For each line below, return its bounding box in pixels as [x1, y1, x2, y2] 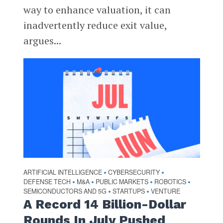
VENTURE [150, 186, 180, 196]
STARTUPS [112, 186, 145, 196]
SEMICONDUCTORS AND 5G [23, 186, 107, 196]
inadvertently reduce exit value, [23, 18, 167, 32]
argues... [23, 34, 61, 47]
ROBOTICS [154, 177, 186, 186]
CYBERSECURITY [108, 167, 160, 177]
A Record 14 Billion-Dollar [23, 197, 186, 212]
